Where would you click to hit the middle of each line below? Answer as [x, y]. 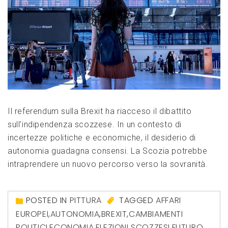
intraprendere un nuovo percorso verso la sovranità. [108, 164]
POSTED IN [48, 201]
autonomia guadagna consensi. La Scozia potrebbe [108, 151]
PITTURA [85, 201]
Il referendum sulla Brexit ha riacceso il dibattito [100, 111]
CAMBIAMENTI [156, 214]
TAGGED [136, 201]
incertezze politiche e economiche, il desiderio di [102, 138]
